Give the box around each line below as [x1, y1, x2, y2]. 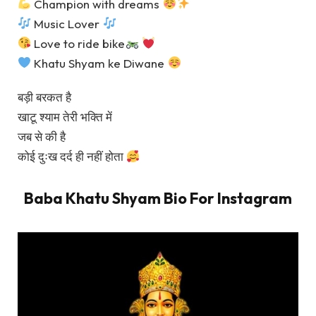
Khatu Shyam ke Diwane [31, 55, 168, 71]
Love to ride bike [31, 35, 126, 51]
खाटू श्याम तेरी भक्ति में [18, 109, 112, 124]
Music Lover [31, 16, 103, 31]
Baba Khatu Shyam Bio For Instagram [24, 188, 292, 209]
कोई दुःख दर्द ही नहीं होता [18, 148, 126, 164]
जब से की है [18, 128, 66, 144]
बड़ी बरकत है [18, 89, 71, 104]
